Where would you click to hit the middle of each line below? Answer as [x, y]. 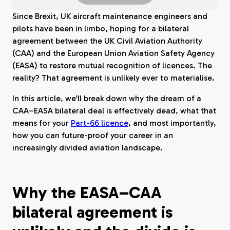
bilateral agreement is [93, 212]
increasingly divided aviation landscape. [88, 148]
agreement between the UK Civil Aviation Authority [107, 41]
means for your [42, 123]
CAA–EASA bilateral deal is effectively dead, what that [114, 111]
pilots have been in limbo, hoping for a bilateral [101, 28]
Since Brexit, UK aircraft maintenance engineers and [110, 16]
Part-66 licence [100, 123]
